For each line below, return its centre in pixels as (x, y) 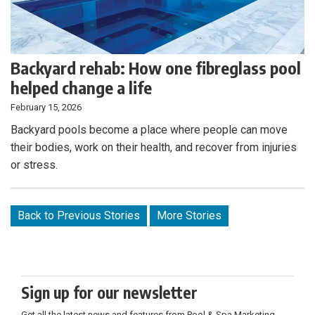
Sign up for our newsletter (109, 293)
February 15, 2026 (46, 108)
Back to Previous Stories (79, 216)
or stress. (34, 165)
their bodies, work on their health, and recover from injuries (154, 148)
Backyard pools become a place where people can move (149, 130)
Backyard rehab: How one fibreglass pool (156, 68)
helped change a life (81, 88)
